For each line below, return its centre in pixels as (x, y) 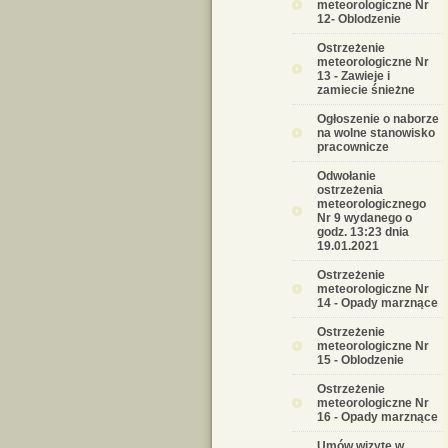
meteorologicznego (371, 204)
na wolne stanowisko (376, 133)
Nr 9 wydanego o (364, 218)
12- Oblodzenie (359, 19)
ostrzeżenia (350, 190)
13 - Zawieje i (353, 76)
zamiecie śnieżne (366, 90)
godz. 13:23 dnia (363, 232)
